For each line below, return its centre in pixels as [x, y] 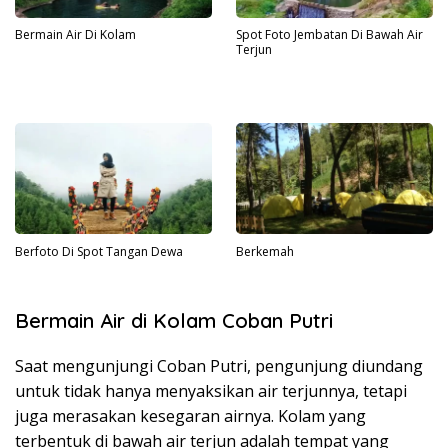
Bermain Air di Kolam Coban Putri [174, 321]
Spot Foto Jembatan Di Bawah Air [329, 35]
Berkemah [265, 251]
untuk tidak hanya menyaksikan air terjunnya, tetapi [211, 391]
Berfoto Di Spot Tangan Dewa [99, 251]
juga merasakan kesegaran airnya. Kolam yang [190, 416]
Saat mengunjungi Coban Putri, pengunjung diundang [219, 366]
